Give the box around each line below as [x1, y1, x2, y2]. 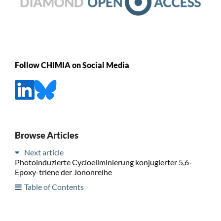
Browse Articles [14, 129, 78, 141]
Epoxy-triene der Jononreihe [14, 167, 112, 177]
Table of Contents [24, 182, 84, 191]
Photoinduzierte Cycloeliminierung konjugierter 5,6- [14, 157, 192, 167]
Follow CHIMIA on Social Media [14, 60, 129, 70]
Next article [24, 147, 64, 157]
